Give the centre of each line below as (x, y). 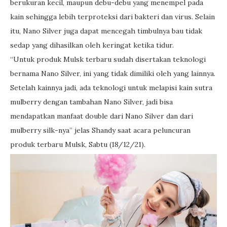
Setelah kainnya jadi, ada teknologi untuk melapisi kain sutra (111, 87)
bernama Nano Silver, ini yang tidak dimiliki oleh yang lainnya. (113, 73)
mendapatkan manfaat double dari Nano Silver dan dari (102, 116)
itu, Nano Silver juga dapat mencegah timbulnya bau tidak (106, 31)
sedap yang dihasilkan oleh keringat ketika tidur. (92, 45)
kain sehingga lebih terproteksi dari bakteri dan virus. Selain (112, 16)
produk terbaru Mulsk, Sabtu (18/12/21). (78, 144)
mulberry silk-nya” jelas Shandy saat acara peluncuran (100, 130)
